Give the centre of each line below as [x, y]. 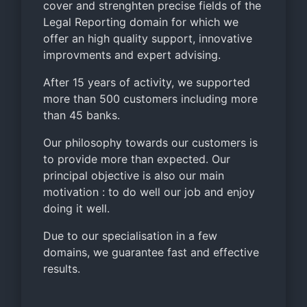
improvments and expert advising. [132, 55]
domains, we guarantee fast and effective [151, 252]
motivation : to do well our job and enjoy [149, 192]
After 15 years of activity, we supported [147, 82]
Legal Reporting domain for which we [141, 22]
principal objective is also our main [134, 175]
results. [62, 269]
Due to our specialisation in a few [130, 236]
